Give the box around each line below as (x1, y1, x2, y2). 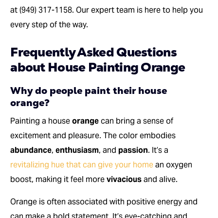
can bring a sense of (99, 116, 174, 127)
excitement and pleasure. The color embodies (10, 130, 176, 141)
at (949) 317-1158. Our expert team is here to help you (10, 5, 203, 16)
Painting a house (10, 116, 73, 127)
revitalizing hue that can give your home (10, 160, 154, 170)
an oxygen (153, 160, 193, 170)
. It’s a (148, 145, 169, 156)
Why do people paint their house (10, 84, 167, 97)
